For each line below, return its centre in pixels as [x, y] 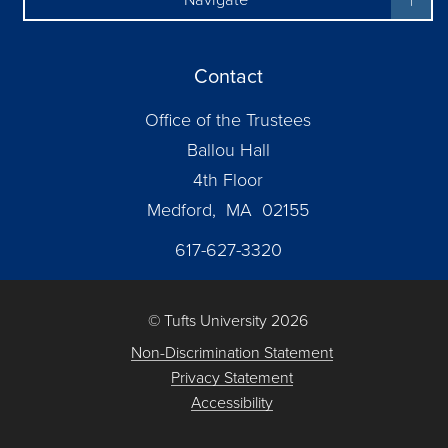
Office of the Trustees [228, 119]
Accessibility [232, 402]
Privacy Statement [232, 377]
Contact [228, 75]
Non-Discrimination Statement [232, 352]
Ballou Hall [228, 149]
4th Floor [228, 179]
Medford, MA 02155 [228, 209]
